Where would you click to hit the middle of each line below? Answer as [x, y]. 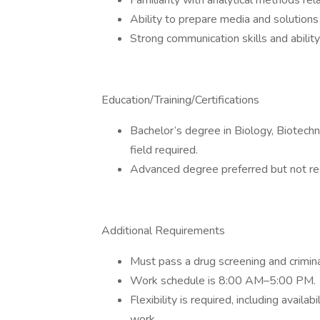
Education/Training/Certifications [180, 100]
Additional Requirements [163, 231]
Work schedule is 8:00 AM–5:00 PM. [223, 281]
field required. [164, 150]
